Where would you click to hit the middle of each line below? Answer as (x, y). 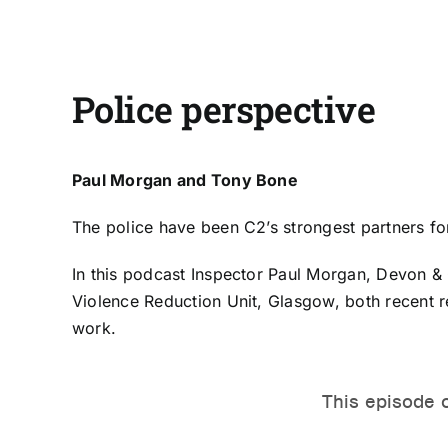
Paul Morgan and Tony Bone (184, 180)
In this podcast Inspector (170, 274)
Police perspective (223, 109)
